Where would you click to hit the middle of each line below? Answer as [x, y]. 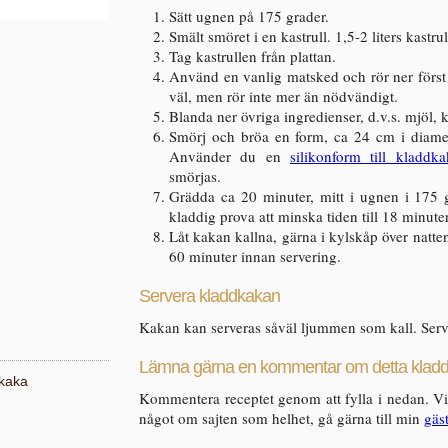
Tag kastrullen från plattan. [252, 56]
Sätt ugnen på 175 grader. [249, 16]
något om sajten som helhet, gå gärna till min [281, 418]
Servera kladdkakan [209, 296]
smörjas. [195, 176]
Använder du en [229, 156]
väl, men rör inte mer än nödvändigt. [283, 96]
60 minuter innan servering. [255, 256]
